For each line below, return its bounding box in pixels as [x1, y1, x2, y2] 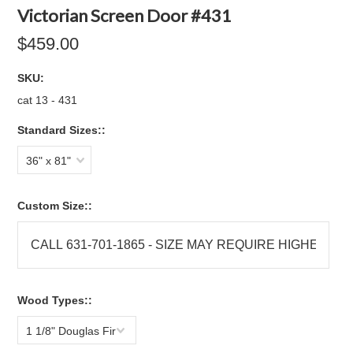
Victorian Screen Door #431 [17, 5, 232, 26]
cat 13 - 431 [17, 94, 78, 106]
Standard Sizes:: [17, 124, 106, 136]
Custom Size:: [17, 199, 93, 212]
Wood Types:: [17, 294, 93, 307]
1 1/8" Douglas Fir [26, 325, 117, 337]
